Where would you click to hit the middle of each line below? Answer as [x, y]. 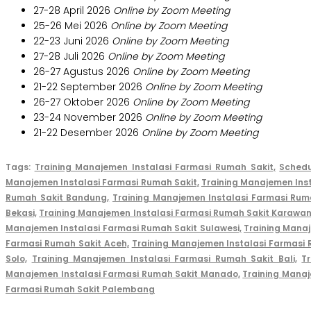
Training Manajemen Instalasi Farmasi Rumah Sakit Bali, [164, 259]
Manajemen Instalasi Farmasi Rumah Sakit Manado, [123, 274]
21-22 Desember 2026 [87, 133]
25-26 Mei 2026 [72, 26]
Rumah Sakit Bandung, [58, 198]
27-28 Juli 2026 [70, 57]
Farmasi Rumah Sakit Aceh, [67, 244]
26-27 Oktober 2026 [83, 102]
